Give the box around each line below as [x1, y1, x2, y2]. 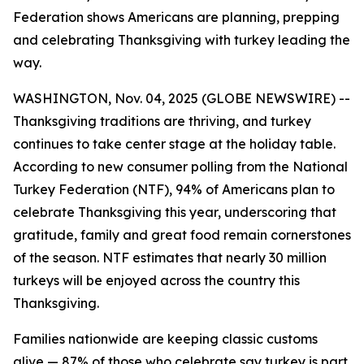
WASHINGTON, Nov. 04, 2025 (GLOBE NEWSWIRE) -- [13, 90, 350, 106]
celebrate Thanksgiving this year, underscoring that [13, 204, 336, 220]
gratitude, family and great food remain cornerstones [13, 227, 351, 243]
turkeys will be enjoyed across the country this [13, 272, 300, 288]
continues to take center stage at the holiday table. [13, 136, 336, 152]
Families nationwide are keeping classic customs [13, 331, 318, 347]
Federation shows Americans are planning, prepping [13, 9, 340, 25]
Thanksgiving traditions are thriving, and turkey [13, 113, 311, 129]
